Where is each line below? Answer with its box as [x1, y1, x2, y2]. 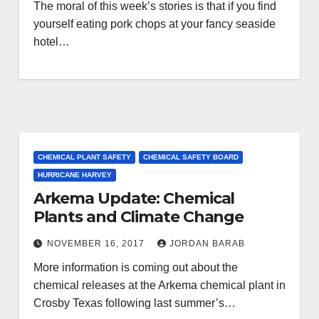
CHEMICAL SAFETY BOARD [142, 153, 239, 161]
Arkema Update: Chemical [33, 189, 235, 208]
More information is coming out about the [33, 261, 238, 273]
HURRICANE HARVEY [37, 171, 112, 179]
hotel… [33, 36, 70, 48]
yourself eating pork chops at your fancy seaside [33, 18, 276, 30]
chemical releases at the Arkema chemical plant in [33, 279, 286, 291]
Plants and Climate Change [33, 207, 244, 226]
